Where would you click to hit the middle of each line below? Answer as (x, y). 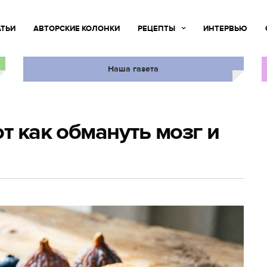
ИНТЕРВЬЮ (225, 29)
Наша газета (133, 69)
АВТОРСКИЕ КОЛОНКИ (76, 29)
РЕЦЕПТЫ (156, 29)
